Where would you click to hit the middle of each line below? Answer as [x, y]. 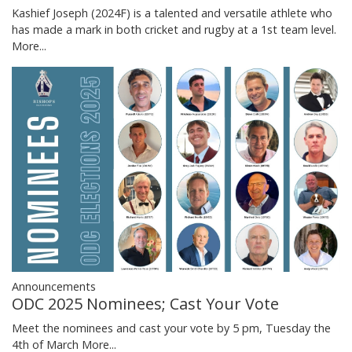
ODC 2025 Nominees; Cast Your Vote [145, 304]
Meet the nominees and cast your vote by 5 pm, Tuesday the [171, 328]
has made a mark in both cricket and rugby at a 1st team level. [174, 30]
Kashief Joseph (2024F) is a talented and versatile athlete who [172, 13]
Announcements [54, 287]
